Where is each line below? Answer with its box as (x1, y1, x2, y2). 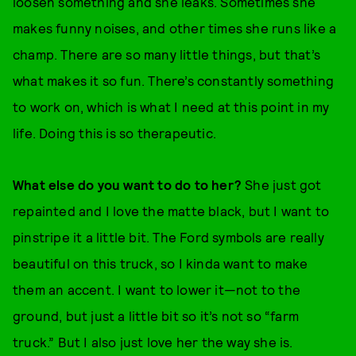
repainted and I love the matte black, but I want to (13, 202, 330, 219)
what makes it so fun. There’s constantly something (13, 72, 335, 88)
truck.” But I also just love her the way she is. (13, 333, 293, 350)
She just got (242, 176, 322, 192)
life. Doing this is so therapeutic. (13, 124, 216, 141)
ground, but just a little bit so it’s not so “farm (13, 307, 300, 323)
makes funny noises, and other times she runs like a (13, 19, 337, 36)
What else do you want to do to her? (13, 176, 242, 192)
